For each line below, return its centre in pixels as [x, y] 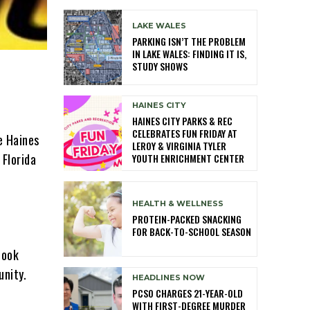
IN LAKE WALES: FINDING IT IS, [189, 53]
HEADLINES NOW [168, 277]
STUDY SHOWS [160, 66]
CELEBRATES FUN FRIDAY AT [185, 134]
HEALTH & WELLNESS [178, 204]
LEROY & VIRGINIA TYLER [179, 146]
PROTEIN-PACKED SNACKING [187, 219]
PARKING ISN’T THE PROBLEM [189, 41]
